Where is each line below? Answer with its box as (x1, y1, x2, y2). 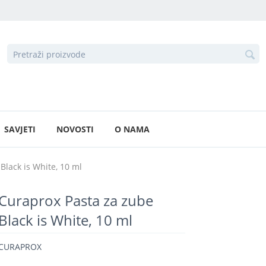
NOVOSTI (56, 123, 94, 135)
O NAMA (114, 123, 150, 135)
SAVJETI (4, 123, 36, 135)
